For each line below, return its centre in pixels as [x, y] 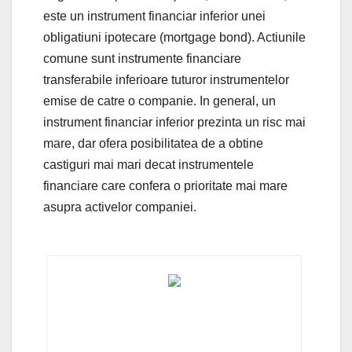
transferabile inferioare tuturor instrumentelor [166, 79]
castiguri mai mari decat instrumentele [148, 164]
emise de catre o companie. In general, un [159, 101]
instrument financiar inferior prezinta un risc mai [174, 122]
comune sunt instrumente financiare [142, 58]
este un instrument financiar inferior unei [154, 16]
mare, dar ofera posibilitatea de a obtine [153, 143]
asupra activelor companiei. [120, 207]
